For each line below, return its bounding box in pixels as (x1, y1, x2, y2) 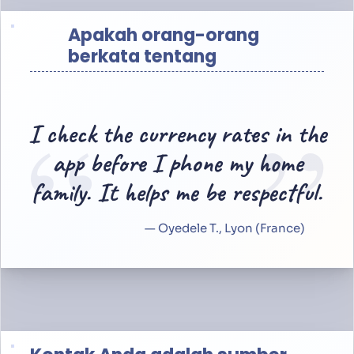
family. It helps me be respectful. (32, 175, 322, 209)
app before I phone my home (51, 146, 303, 180)
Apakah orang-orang (67, 23, 259, 48)
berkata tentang (67, 44, 217, 70)
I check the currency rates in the (28, 117, 326, 151)
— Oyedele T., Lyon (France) (145, 220, 305, 235)
